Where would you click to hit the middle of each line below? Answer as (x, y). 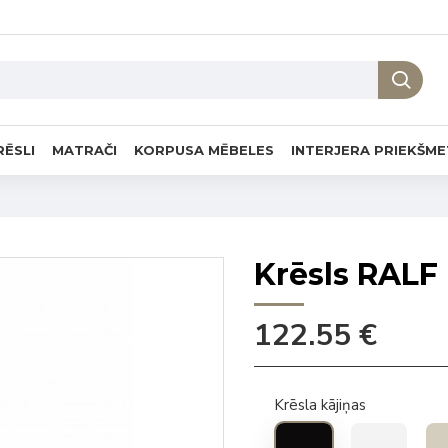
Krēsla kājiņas (320, 405)
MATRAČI (84, 149)
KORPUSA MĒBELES (204, 149)
